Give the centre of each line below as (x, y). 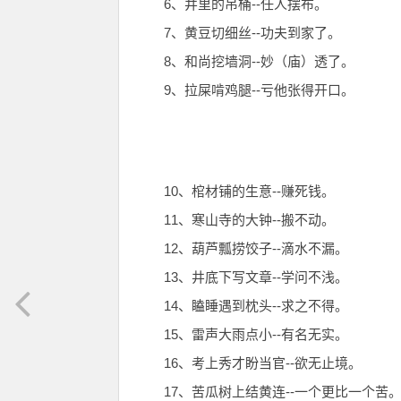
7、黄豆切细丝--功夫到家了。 (252, 33)
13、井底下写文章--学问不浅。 (256, 277)
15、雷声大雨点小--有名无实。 (256, 334)
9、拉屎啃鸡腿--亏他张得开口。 (259, 90)
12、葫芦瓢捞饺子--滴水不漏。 (256, 248)
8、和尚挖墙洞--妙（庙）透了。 (259, 61)
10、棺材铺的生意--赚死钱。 (249, 191)
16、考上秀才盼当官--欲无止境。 (263, 363)
